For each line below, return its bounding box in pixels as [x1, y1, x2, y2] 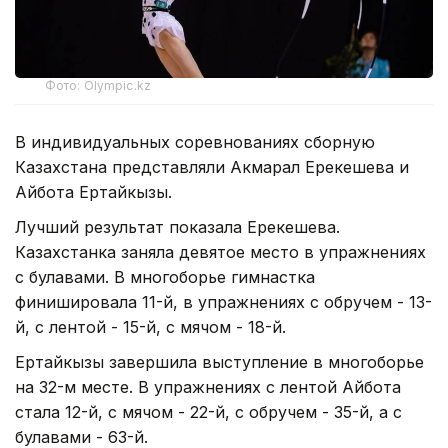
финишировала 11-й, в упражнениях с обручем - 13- [15, 292, 432, 313]
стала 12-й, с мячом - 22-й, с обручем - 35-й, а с [15, 402, 402, 423]
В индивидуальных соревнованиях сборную [15, 132, 375, 153]
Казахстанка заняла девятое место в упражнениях [15, 242, 426, 263]
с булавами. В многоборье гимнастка [15, 267, 315, 288]
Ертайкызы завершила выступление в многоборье [15, 352, 424, 373]
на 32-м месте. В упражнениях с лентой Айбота [15, 377, 401, 398]
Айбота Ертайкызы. [15, 182, 172, 203]
